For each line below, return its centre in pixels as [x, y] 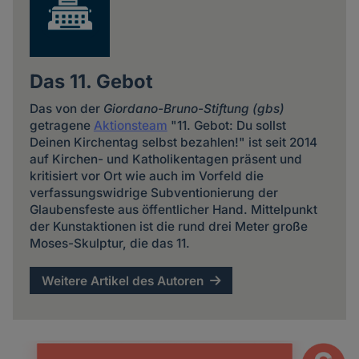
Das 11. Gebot [91, 81]
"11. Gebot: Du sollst [226, 126]
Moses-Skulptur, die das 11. [109, 244]
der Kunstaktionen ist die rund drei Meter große [168, 227]
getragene [61, 126]
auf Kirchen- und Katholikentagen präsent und [165, 159]
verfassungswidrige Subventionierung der [153, 193]
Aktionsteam [130, 126]
